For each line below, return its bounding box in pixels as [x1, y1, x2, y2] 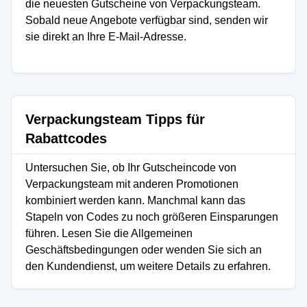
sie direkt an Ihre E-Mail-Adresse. [25, 31, 186, 42]
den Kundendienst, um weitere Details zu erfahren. [25, 260, 271, 272]
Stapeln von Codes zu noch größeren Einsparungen [25, 211, 278, 223]
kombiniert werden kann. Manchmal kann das [25, 195, 245, 206]
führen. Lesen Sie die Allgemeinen [25, 228, 193, 239]
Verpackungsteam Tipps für [25, 112, 205, 127]
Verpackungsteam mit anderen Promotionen [25, 178, 238, 190]
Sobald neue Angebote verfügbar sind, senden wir [25, 14, 268, 26]
